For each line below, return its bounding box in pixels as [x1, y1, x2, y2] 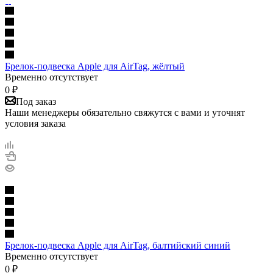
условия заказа [5, 118, 66, 129]
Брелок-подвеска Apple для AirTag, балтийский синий [5, 239, 230, 250]
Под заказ [16, 96, 56, 107]
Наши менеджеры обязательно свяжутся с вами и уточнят [5, 107, 245, 118]
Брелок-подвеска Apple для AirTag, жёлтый [5, 60, 185, 71]
